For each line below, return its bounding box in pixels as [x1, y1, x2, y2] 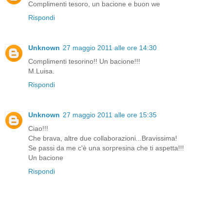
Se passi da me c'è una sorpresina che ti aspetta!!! [28, 144, 184, 152]
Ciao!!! [28, 124, 48, 132]
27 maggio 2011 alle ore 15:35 [63, 110, 157, 119]
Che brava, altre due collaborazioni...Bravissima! [28, 134, 177, 142]
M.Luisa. [28, 67, 54, 75]
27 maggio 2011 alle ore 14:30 [63, 43, 157, 52]
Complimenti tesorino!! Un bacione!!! [28, 57, 140, 65]
